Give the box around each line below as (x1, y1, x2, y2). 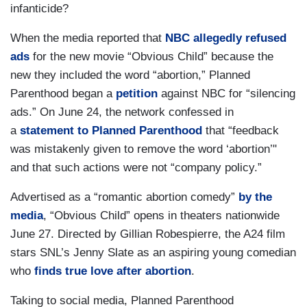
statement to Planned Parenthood (20, 124, 202, 138)
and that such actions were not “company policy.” (10, 161, 265, 175)
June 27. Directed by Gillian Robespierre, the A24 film (10, 228, 285, 241)
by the (238, 191, 272, 204)
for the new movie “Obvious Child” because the (29, 50, 273, 64)
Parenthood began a (10, 87, 116, 101)
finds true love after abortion (34, 265, 191, 278)
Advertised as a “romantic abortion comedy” (10, 191, 238, 204)
